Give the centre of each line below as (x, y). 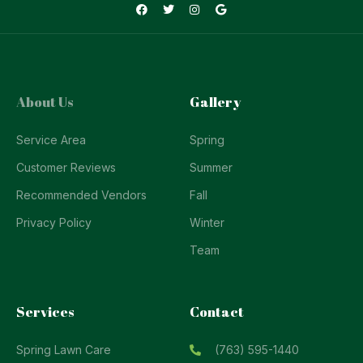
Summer (211, 167)
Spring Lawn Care (64, 350)
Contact (217, 312)
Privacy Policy (54, 222)
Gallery (216, 102)
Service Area (51, 140)
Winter (207, 222)
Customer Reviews (66, 167)
